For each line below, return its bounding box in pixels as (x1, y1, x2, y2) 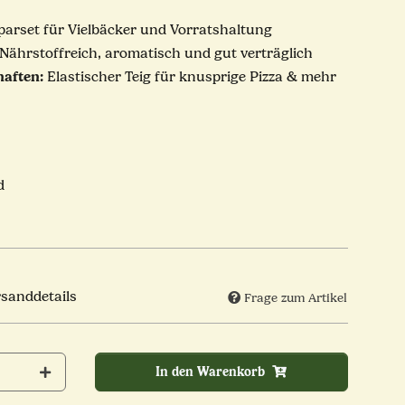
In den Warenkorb (155, 364, 266, 381)
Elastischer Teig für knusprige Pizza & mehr (42, 69, 336, 86)
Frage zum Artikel (244, 289, 347, 306)
